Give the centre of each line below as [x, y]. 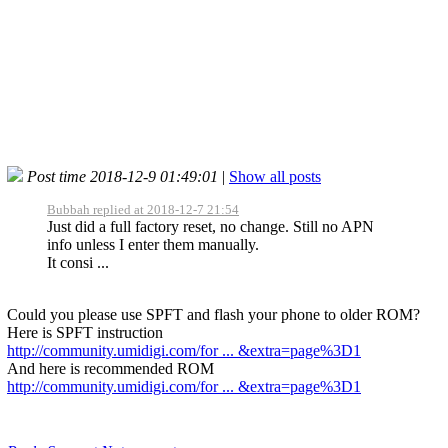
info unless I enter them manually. [153, 244]
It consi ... [78, 262]
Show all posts [275, 176]
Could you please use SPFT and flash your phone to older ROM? [213, 314]
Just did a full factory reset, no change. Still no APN [210, 226]
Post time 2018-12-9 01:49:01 [122, 176]
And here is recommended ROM [110, 368]
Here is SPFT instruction [85, 332]
